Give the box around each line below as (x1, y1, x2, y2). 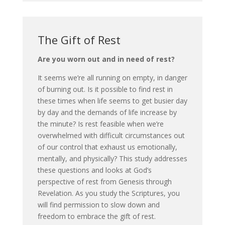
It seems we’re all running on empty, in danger (37, 72, 187, 82)
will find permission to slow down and (37, 199, 160, 209)
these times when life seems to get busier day (37, 95, 187, 105)
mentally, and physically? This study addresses (37, 153, 187, 163)
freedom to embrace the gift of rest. (37, 211, 156, 221)
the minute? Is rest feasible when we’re (37, 119, 164, 129)
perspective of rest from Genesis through (37, 176, 172, 186)
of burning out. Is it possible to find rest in (37, 84, 173, 94)
